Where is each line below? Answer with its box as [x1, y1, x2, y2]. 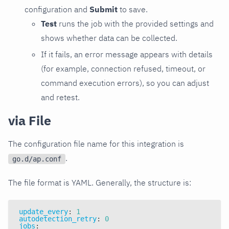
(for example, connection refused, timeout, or [41, 63, 205, 74]
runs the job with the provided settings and [57, 18, 214, 29]
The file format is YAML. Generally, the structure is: [8, 177, 191, 188]
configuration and [25, 4, 89, 14]
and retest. [41, 91, 80, 102]
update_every [19, 207, 68, 216]
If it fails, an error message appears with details [41, 49, 213, 59]
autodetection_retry [19, 214, 97, 223]
